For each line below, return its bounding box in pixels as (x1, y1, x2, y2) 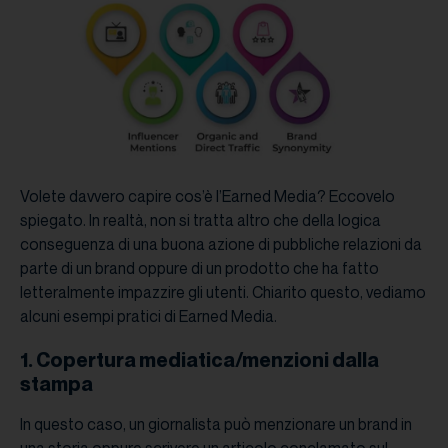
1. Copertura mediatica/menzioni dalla (20, 348, 379, 373)
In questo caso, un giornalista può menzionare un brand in (20, 414, 412, 435)
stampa (20, 372, 93, 397)
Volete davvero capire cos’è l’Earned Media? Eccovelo (20, 186, 395, 207)
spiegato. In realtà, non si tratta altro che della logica (20, 210, 381, 231)
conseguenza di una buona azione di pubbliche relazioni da (20, 234, 422, 255)
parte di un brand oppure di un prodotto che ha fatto (20, 258, 379, 279)
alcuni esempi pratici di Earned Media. (20, 306, 277, 327)
